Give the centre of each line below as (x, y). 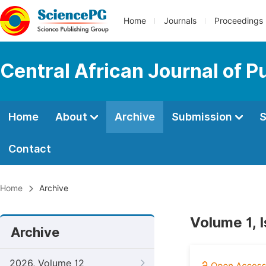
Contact (30, 149)
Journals (180, 21)
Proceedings (239, 21)
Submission (203, 117)
